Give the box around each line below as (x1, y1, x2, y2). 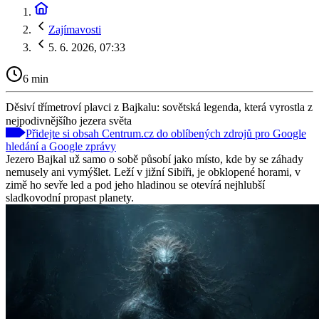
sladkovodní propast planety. (6, 191, 134, 204)
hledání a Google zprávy (6, 140, 116, 152)
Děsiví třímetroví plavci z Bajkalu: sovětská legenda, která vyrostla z (6, 100, 313, 113)
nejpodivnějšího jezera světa (6, 114, 132, 127)
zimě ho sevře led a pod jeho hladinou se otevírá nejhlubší (6, 178, 265, 191)
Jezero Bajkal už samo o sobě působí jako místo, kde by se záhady (6, 152, 303, 165)
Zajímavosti (48, 23, 101, 36)
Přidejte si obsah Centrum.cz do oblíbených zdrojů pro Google (26, 127, 306, 140)
